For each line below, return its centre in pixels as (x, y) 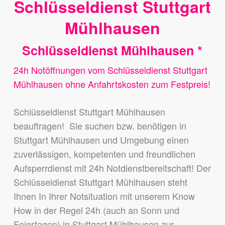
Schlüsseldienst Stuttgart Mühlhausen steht (100, 182)
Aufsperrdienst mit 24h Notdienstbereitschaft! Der (112, 168)
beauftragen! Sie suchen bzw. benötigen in (100, 126)
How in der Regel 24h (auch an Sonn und (96, 210)
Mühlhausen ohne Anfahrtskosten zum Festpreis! (112, 84)
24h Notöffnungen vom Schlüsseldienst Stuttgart (110, 70)
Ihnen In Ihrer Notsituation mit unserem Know (104, 196)
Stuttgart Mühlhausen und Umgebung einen (101, 140)
